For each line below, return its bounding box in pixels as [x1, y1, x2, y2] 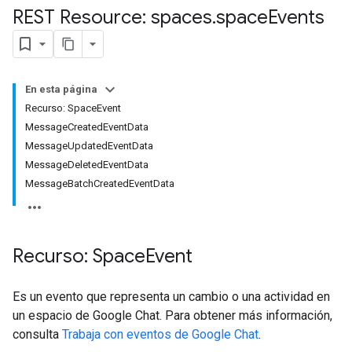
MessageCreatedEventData [25, 121, 148, 133]
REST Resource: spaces [13, 5, 212, 29]
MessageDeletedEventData [25, 159, 148, 170]
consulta [13, 327, 62, 342]
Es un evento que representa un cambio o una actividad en [13, 289, 330, 304]
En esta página [25, 83, 97, 95]
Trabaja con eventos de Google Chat [62, 327, 258, 342]
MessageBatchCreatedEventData [25, 178, 174, 189]
